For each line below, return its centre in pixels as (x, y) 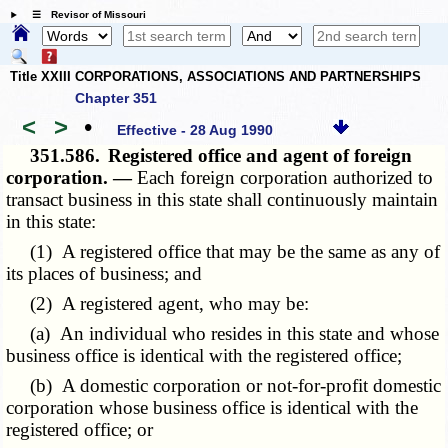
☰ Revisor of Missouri (83, 15)
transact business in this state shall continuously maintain (222, 200)
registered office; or (80, 430)
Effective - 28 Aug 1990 (195, 129)
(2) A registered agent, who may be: (158, 304)
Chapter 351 (116, 98)
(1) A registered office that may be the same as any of (223, 252)
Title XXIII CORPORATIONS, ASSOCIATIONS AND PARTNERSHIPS (215, 76)
